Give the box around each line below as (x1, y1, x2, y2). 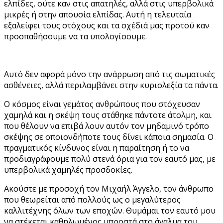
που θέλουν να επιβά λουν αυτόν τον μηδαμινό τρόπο (4, 120, 209, 131)
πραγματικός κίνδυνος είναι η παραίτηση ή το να (4, 142, 189, 153)
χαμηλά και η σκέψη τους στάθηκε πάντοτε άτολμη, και (4, 109, 212, 120)
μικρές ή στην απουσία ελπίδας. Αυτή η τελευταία (4, 8, 191, 20)
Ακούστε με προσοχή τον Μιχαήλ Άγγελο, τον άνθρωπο (4, 183, 214, 194)
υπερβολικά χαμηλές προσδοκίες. (4, 164, 132, 175)
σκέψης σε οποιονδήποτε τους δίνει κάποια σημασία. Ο (4, 131, 214, 142)
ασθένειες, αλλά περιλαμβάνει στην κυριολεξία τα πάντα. (4, 79, 219, 91)
